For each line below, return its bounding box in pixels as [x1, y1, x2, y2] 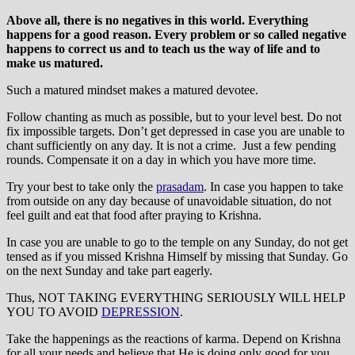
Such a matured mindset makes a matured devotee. [6, 82, 258, 97]
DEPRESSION [101, 304, 180, 319]
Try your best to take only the [6, 179, 156, 193]
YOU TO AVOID [6, 304, 101, 319]
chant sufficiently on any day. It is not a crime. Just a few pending [6, 138, 336, 152]
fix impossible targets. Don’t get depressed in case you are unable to [6, 124, 345, 138]
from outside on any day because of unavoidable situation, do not [6, 193, 331, 208]
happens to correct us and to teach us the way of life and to [6, 41, 320, 55]
